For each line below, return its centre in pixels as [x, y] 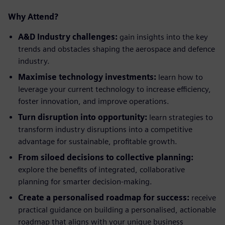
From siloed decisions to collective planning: [106, 158]
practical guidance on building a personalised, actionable [117, 210]
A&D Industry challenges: [69, 37]
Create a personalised [61, 198]
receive [204, 198]
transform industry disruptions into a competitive [105, 130]
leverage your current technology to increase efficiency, [115, 89]
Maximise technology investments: [88, 77]
